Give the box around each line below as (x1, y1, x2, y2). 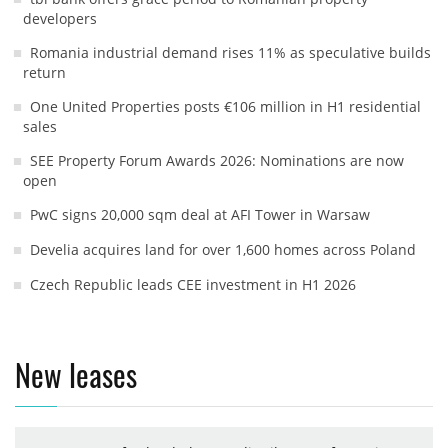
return (23, 62, 66, 82)
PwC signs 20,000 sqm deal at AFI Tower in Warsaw (30, 204, 370, 224)
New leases (15, 351, 137, 397)
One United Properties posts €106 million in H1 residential (30, 96, 421, 116)
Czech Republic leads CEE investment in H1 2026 (30, 274, 356, 294)
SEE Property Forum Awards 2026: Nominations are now (30, 150, 404, 170)
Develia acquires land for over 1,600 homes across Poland (30, 239, 416, 259)
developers (23, 8, 97, 28)
